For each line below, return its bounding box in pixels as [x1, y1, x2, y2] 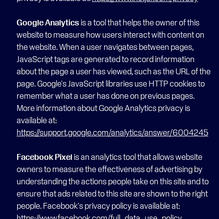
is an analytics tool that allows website [72, 152, 202, 161]
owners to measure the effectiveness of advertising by [17, 164, 202, 174]
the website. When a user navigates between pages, [17, 42, 194, 51]
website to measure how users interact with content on [17, 30, 204, 39]
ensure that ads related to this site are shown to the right [17, 189, 208, 198]
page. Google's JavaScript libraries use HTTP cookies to [17, 79, 205, 88]
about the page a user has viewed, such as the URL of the [17, 66, 211, 76]
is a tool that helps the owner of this [79, 18, 199, 27]
